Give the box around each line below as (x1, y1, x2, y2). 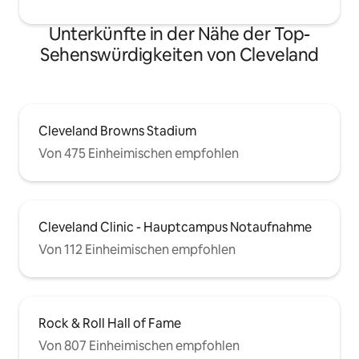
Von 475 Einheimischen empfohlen (38, 145, 239, 162)
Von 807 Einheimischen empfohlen (38, 337, 240, 354)
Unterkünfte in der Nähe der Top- (49, 22, 310, 46)
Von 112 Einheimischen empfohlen (38, 241, 236, 258)
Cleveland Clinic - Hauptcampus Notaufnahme (38, 219, 312, 236)
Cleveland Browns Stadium (38, 123, 196, 139)
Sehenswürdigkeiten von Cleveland (40, 43, 319, 67)
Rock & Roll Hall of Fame (38, 315, 181, 332)
